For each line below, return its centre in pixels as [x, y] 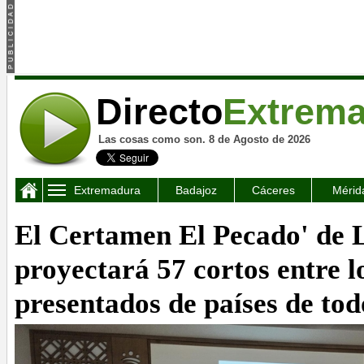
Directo [159, 112]
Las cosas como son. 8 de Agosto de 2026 [204, 139]
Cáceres [273, 190]
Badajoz [196, 190]
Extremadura [107, 190]
